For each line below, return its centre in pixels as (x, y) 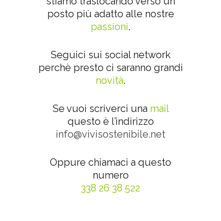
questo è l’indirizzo (110, 121)
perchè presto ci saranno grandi (110, 68)
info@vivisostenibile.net (110, 134)
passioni (110, 27)
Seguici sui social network (110, 55)
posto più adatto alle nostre (110, 14)
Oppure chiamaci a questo (110, 162)
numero (110, 175)
